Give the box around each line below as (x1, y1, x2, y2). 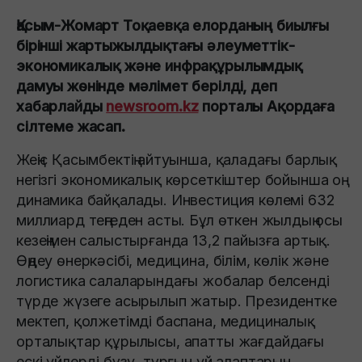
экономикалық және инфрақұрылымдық (16, 57, 302, 74)
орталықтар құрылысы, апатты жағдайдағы (16, 332, 324, 350)
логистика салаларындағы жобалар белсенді (16, 271, 330, 289)
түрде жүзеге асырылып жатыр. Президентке (16, 292, 337, 309)
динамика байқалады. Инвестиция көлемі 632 (16, 191, 335, 208)
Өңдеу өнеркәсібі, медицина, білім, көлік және (16, 251, 329, 269)
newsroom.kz (106, 97, 199, 115)
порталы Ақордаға (198, 97, 335, 115)
